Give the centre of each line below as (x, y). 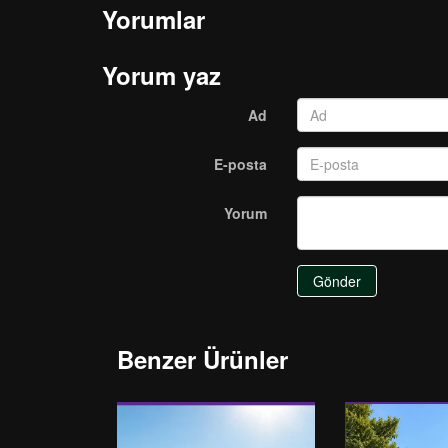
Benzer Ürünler (202, 359)
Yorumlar (153, 19)
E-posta (240, 164)
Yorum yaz (161, 75)
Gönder (337, 281)
